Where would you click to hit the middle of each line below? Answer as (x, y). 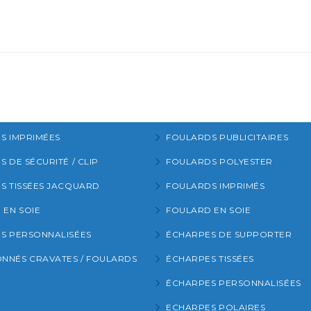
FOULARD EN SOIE (209, 210)
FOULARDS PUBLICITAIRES (227, 137)
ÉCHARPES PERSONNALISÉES (234, 283)
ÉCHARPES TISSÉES (210, 258)
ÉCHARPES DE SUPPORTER (229, 234)
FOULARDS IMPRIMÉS (216, 185)
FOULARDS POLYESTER (219, 161)
